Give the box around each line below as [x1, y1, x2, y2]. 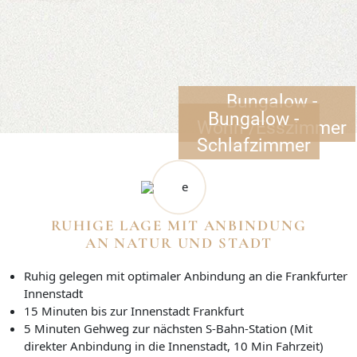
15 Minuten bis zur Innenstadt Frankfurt [24, 302, 244, 319]
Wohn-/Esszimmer [196, 116, 347, 138]
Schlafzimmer [196, 134, 311, 155]
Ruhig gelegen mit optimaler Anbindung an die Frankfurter [24, 267, 347, 284]
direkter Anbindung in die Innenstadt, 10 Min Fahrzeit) [24, 337, 324, 354]
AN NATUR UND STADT [84, 233, 273, 252]
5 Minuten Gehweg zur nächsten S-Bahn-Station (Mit [24, 320, 312, 336]
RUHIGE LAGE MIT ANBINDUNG [50, 216, 307, 234]
